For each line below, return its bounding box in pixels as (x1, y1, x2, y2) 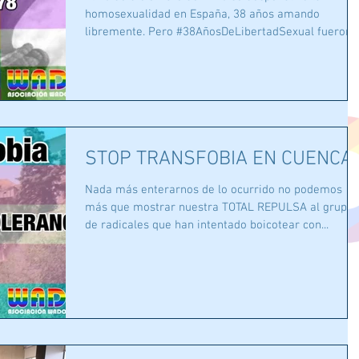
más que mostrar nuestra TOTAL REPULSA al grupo (85, 200, 353, 216)
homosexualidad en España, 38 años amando (85, 7, 320, 22)
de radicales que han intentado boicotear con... (85, 218, 329, 233)
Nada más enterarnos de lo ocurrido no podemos (85, 183, 342, 198)
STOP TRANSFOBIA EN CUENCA (85, 147, 353, 172)
